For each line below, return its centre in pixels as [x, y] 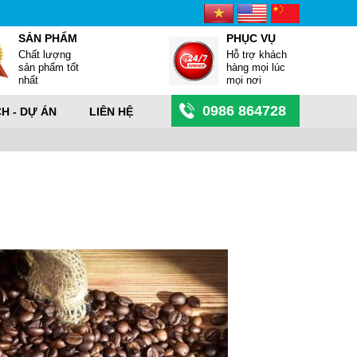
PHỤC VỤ [251, 38]
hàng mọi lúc [256, 67]
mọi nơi [244, 80]
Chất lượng [45, 55]
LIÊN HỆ [111, 112]
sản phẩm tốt [49, 67]
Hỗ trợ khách [257, 55]
